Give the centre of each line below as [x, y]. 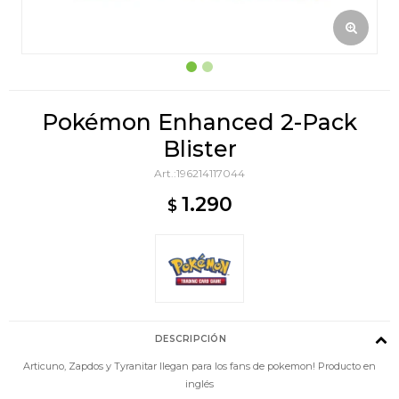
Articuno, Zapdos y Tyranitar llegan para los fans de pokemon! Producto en [199, 366]
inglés [199, 383]
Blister [199, 149]
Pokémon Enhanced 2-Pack [199, 122]
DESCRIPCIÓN [191, 338]
